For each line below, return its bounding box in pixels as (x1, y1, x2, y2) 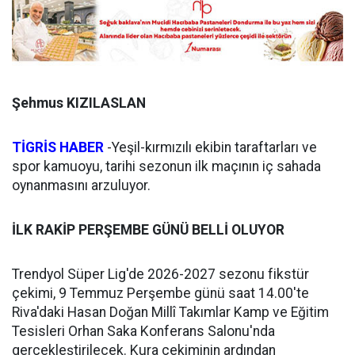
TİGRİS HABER (12, 139, 104, 155)
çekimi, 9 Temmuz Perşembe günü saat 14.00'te (12, 284, 309, 301)
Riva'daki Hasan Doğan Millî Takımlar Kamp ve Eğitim (12, 303, 329, 320)
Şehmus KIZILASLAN (12, 94, 146, 111)
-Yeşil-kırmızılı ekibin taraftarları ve (104, 139, 317, 155)
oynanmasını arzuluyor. (12, 177, 151, 193)
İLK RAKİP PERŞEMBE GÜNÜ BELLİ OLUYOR (12, 221, 284, 238)
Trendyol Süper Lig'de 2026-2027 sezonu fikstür (12, 265, 309, 282)
